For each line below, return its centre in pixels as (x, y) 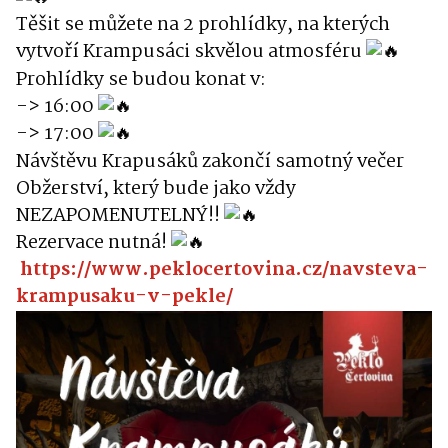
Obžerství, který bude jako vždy (156, 188)
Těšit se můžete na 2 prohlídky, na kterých (203, 25)
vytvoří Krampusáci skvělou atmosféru (191, 52)
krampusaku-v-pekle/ (124, 297)
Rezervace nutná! (93, 243)
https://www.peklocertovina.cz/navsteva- (224, 270)
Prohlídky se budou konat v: (141, 79)
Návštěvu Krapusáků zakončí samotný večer (210, 161)
